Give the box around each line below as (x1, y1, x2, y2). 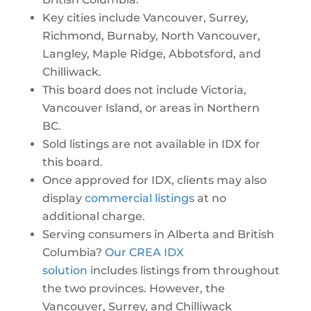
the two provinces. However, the (42, 282, 225, 295)
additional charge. (42, 210, 145, 223)
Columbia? (42, 246, 105, 259)
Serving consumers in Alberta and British (42, 228, 274, 241)
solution (42, 264, 87, 277)
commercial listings (84, 192, 194, 205)
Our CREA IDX (104, 246, 184, 259)
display (42, 192, 85, 205)
